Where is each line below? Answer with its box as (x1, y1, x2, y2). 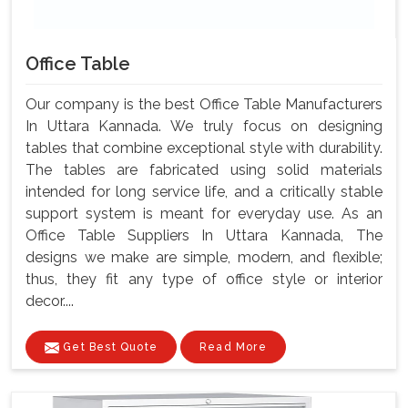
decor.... (25, 291, 74, 310)
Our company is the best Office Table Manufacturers (25, 95, 382, 113)
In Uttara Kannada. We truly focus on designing (25, 117, 382, 135)
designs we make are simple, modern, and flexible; (25, 248, 382, 266)
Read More (199, 340, 267, 353)
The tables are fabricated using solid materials (25, 160, 382, 178)
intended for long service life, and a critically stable (25, 182, 382, 200)
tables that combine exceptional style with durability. (25, 138, 382, 157)
